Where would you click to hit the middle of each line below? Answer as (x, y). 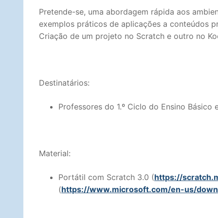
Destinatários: (64, 82)
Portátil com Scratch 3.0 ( (106, 177)
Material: (55, 154)
